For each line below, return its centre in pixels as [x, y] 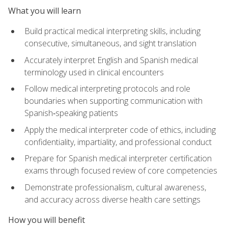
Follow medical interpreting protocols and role [107, 89]
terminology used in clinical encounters [94, 72]
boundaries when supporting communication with [113, 101]
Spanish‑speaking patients [71, 113]
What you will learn [45, 10]
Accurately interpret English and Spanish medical [111, 60]
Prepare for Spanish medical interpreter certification [118, 159]
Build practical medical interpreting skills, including [112, 31]
